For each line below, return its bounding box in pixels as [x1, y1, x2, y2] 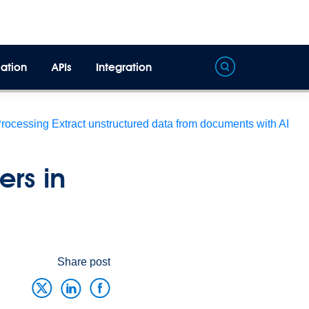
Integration [96, 61, 152, 74]
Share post [57, 256, 110, 268]
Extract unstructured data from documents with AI [52, 118, 289, 130]
